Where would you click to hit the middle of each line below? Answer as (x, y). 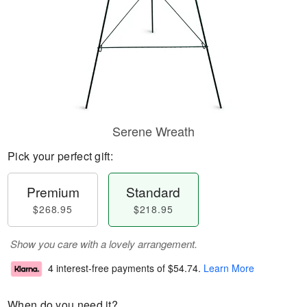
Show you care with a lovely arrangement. (104, 244)
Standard (153, 192)
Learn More (229, 268)
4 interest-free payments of (108, 268)
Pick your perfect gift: (60, 156)
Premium (53, 192)
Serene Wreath (153, 131)
